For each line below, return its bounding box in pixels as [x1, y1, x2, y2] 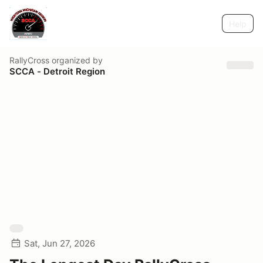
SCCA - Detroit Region [9, 65, 105, 77]
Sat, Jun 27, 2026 [24, 238, 95, 249]
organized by [49, 55, 103, 65]
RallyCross [9, 55, 49, 65]
